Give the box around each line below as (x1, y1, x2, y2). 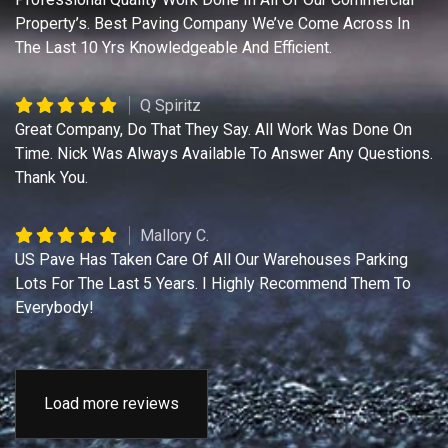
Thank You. (15, 168, 88, 188)
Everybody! (15, 298, 94, 318)
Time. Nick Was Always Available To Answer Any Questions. (15, 144, 433, 164)
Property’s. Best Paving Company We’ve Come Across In (15, 14, 410, 34)
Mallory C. (140, 226, 209, 246)
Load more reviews (44, 394, 179, 414)
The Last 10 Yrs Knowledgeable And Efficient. (15, 38, 332, 58)
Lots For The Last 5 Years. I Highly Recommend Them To (15, 274, 411, 294)
